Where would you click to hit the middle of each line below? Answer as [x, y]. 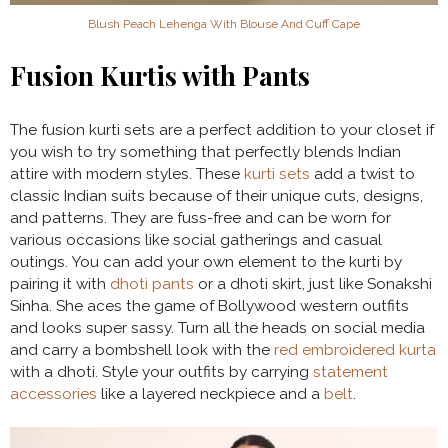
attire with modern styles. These [127, 173]
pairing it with [60, 283]
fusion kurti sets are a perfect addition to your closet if [237, 129]
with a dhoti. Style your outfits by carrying [161, 371]
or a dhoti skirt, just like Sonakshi [313, 283]
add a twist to [362, 173]
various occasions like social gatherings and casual [196, 239]
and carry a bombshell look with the [142, 349]
